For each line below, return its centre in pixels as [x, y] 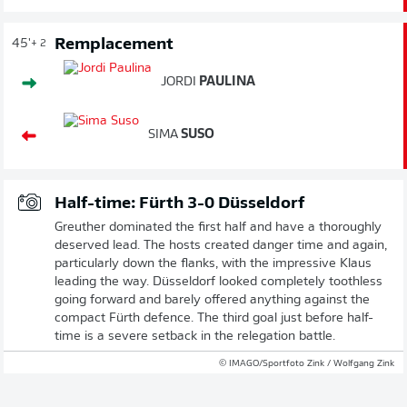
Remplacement [114, 45]
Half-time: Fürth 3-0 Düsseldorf [179, 203]
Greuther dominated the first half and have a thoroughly [218, 227]
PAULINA [226, 82]
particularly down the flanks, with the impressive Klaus [213, 263]
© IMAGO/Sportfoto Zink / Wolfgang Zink [307, 363]
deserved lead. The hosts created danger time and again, [221, 245]
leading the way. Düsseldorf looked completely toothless [218, 282]
